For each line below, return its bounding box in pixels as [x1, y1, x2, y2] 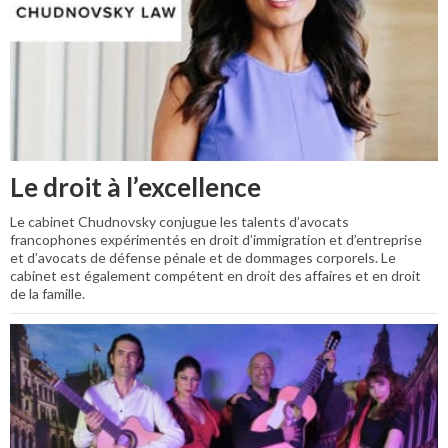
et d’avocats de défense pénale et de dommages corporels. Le [10, 248, 396, 266]
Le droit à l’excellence [10, 170, 261, 203]
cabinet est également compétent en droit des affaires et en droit [10, 266, 421, 284]
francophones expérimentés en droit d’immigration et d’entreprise [10, 230, 422, 248]
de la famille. [10, 284, 85, 302]
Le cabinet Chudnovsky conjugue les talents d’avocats [10, 212, 349, 230]
